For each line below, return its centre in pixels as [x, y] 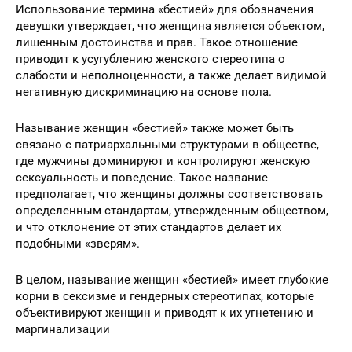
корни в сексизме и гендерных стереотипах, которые [165, 296]
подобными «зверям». [78, 243]
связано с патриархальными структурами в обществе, [167, 144]
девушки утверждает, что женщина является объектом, [170, 26]
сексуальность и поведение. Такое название [142, 177]
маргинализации [63, 329]
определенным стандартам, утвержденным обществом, [172, 210]
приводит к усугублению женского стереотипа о [150, 59]
